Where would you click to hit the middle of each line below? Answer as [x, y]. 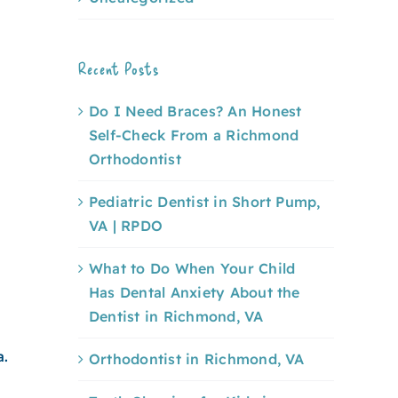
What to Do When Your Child [192, 268]
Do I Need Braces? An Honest [195, 111]
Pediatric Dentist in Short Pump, [205, 201]
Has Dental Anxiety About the [195, 292]
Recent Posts [119, 68]
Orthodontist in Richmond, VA [197, 358]
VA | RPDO [126, 225]
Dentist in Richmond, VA [176, 316]
